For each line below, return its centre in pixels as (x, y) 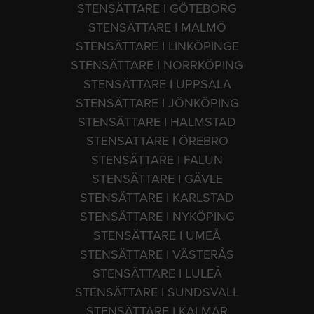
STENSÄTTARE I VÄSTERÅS (157, 254)
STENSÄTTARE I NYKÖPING (157, 216)
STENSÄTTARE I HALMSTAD (157, 122)
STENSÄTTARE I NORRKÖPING (157, 65)
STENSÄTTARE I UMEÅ (157, 235)
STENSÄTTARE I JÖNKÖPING (157, 103)
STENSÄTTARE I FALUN (157, 159)
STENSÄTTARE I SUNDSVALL (157, 292)
